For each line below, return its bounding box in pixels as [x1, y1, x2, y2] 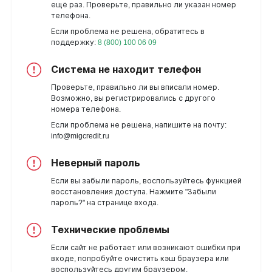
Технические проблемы [51, 225, 169, 236]
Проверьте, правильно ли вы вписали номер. [51, 83, 219, 92]
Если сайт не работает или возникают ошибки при [51, 243, 240, 253]
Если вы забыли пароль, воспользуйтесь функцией [51, 177, 242, 186]
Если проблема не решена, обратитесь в [51, 27, 205, 36]
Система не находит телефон [51, 64, 201, 75]
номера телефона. [51, 105, 121, 114]
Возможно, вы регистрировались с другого [51, 94, 216, 103]
